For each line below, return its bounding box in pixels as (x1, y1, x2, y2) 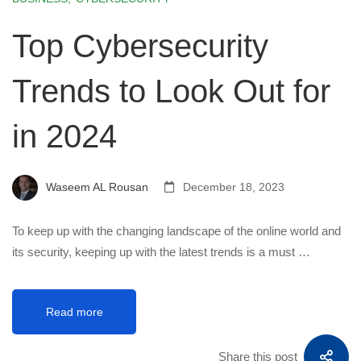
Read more (45, 305, 103, 318)
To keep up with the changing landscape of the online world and (12, 224, 341, 238)
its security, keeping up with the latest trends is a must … (12, 245, 310, 259)
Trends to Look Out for (12, 73, 330, 109)
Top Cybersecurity (12, 28, 268, 64)
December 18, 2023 (180, 180, 284, 193)
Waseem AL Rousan (43, 180, 148, 193)
